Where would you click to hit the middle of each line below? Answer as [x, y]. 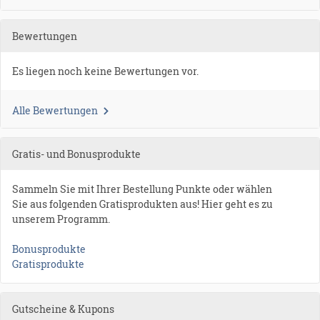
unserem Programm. [61, 219]
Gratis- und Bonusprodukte [76, 154]
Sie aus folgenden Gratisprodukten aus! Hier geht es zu [142, 204]
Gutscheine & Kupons [63, 309]
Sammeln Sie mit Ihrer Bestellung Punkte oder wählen [142, 189]
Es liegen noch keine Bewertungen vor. [105, 71]
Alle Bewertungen [55, 111]
